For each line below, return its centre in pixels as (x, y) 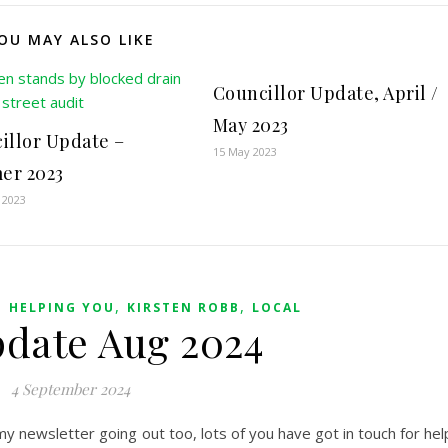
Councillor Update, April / (325, 93)
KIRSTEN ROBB (183, 308)
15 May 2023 (244, 152)
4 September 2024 (70, 389)
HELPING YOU (61, 308)
